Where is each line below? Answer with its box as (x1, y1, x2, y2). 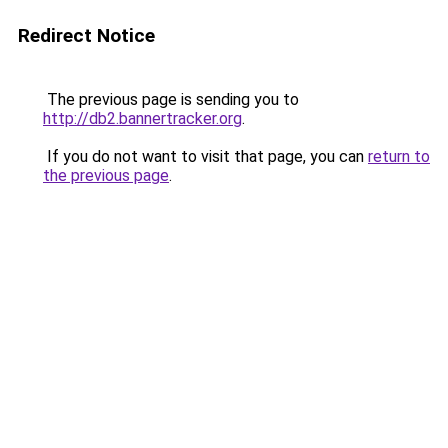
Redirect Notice (18, 24, 155, 47)
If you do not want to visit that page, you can (43, 147, 368, 166)
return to (368, 147, 430, 166)
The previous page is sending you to (43, 90, 299, 109)
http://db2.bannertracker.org (43, 109, 242, 128)
